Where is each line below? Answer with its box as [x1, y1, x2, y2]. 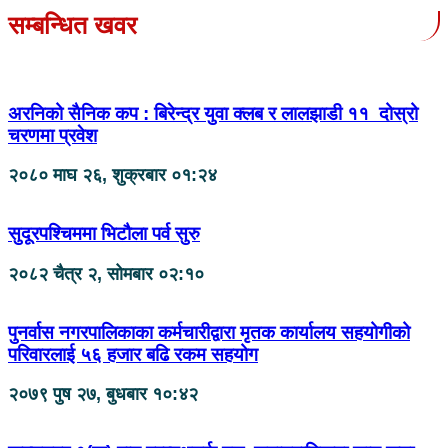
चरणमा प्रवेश [8, 124, 97, 146]
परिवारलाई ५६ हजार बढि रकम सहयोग [8, 343, 258, 365]
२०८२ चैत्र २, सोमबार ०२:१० [8, 263, 204, 284]
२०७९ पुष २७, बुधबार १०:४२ [8, 384, 198, 405]
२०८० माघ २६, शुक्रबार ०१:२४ [8, 165, 217, 186]
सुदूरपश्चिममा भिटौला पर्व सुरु [8, 223, 200, 245]
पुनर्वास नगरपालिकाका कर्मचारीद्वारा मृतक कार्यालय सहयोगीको [8, 321, 410, 343]
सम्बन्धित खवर [8, 11, 137, 40]
